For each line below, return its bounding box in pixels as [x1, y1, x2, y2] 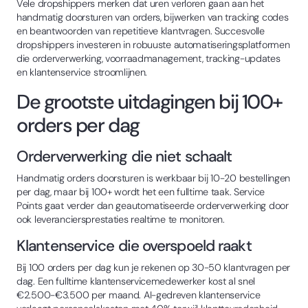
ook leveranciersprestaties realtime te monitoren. [16, 212, 225, 225]
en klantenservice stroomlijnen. [16, 65, 148, 78]
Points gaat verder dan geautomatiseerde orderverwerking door [16, 199, 289, 212]
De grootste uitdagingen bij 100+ [16, 88, 283, 115]
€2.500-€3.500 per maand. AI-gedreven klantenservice [16, 288, 261, 301]
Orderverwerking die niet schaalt [16, 146, 232, 166]
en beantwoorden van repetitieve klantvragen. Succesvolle [16, 24, 265, 37]
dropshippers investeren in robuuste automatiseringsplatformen [16, 38, 290, 51]
